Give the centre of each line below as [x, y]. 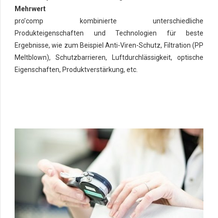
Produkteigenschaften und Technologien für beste [109, 33]
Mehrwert [30, 9]
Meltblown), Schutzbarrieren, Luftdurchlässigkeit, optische [109, 57]
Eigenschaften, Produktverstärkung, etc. [76, 69]
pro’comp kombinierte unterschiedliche [109, 21]
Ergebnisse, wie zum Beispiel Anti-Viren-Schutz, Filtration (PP [109, 45]
